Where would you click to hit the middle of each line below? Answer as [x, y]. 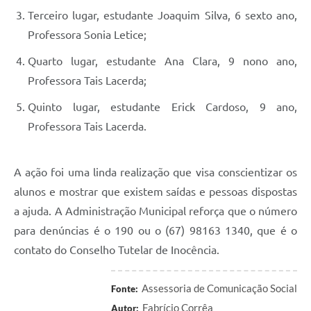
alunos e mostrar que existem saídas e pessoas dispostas [155, 191]
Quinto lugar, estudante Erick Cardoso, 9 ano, [162, 107]
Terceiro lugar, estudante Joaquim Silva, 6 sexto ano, [162, 15]
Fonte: [125, 288]
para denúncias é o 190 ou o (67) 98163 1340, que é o [155, 230]
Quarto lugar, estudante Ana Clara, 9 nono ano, [162, 61]
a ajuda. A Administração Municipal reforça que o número [155, 211]
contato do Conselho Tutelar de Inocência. [117, 250]
